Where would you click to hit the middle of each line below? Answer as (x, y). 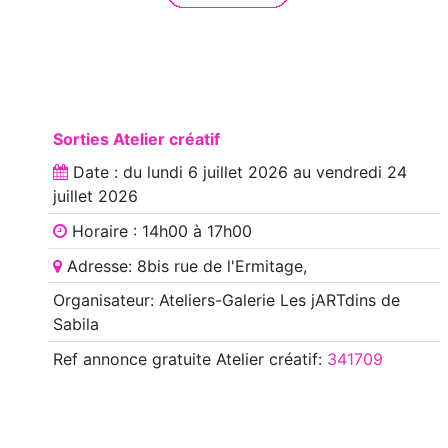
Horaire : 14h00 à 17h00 (159, 230)
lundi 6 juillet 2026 (217, 172)
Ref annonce (99, 358)
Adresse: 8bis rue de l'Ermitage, (184, 265)
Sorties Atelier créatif (136, 138)
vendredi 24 (361, 172)
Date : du (107, 172)
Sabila (75, 324)
